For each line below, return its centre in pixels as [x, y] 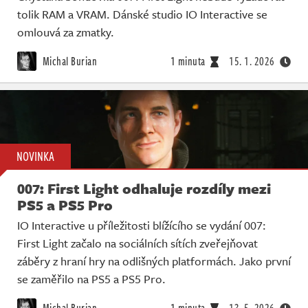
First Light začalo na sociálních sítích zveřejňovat [137, 243]
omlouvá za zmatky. [66, 32]
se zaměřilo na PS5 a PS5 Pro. [91, 279]
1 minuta [188, 61]
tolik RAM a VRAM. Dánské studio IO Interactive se [142, 14]
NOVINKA [35, 156]
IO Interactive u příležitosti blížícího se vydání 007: [142, 225]
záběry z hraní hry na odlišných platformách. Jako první [154, 261]
